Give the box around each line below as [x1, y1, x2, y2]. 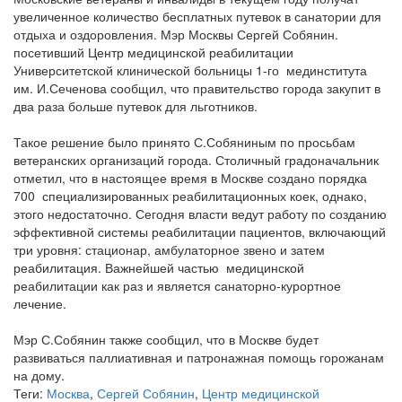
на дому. [13, 365, 65, 384]
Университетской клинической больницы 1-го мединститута [13, 60, 367, 79]
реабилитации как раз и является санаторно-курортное [13, 275, 341, 294]
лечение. [13, 293, 66, 312]
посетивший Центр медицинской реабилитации [13, 42, 293, 61]
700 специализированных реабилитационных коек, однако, [13, 186, 367, 205]
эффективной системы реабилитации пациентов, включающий [13, 222, 386, 240]
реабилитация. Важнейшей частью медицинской [13, 258, 304, 276]
